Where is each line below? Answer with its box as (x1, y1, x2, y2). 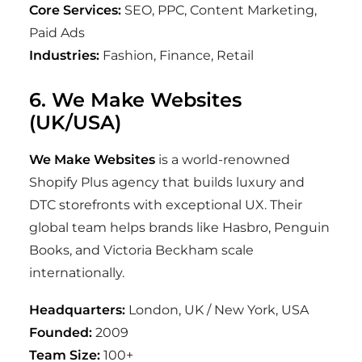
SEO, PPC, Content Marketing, (121, 2, 317, 18)
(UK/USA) (29, 111, 121, 134)
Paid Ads (29, 25, 85, 40)
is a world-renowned (155, 152, 290, 167)
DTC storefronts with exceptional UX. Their (29, 197, 302, 213)
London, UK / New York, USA (125, 302, 309, 318)
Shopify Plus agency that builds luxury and (29, 175, 305, 190)
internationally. (29, 265, 124, 280)
